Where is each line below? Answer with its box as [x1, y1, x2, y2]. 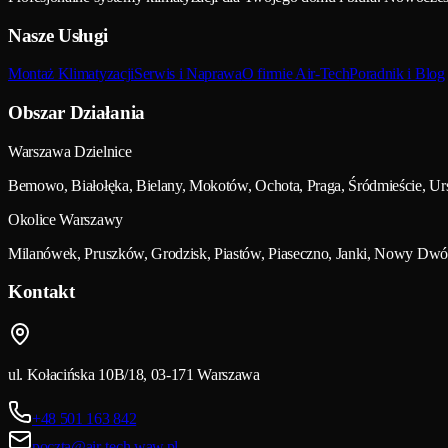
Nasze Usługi [8, 24, 109, 46]
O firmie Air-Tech [241, 65, 350, 83]
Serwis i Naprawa [133, 65, 242, 83]
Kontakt [8, 281, 75, 303]
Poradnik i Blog [349, 65, 445, 83]
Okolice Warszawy [8, 210, 123, 228]
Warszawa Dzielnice [8, 142, 132, 160]
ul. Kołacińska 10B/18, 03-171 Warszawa [8, 366, 260, 384]
